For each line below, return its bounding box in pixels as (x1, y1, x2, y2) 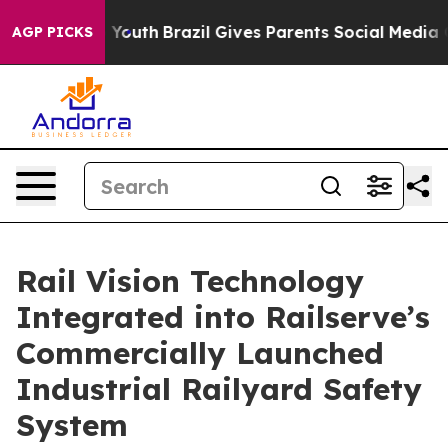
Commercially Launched (16, 334, 384, 372)
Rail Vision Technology (16, 262, 364, 300)
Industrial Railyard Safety (16, 370, 422, 408)
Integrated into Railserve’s (16, 298, 430, 336)
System (16, 406, 128, 444)
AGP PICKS (12, 23, 93, 41)
